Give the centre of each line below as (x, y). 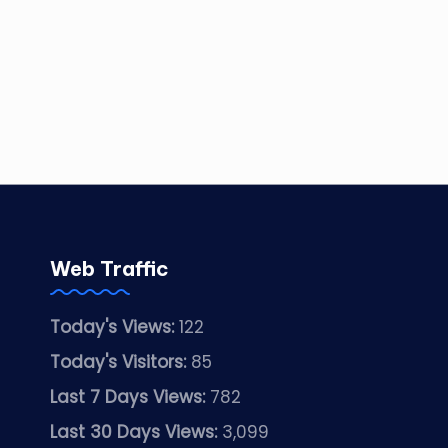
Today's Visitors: (120, 362)
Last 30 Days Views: (136, 432)
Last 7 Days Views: (130, 397)
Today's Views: (114, 327)
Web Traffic (109, 269)
